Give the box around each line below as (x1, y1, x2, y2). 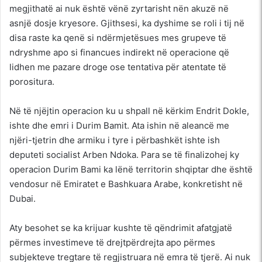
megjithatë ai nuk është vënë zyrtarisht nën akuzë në (9, 2, 229, 14)
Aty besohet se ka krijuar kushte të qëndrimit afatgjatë (9, 222, 232, 233)
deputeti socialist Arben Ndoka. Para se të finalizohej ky (9, 149, 239, 160)
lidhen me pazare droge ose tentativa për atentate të (9, 61, 226, 73)
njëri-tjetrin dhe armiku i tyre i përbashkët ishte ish (9, 134, 220, 146)
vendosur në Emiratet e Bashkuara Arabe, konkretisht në (9, 178, 243, 189)
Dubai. (9, 192, 36, 204)
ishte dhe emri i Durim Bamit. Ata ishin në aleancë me (9, 119, 229, 131)
